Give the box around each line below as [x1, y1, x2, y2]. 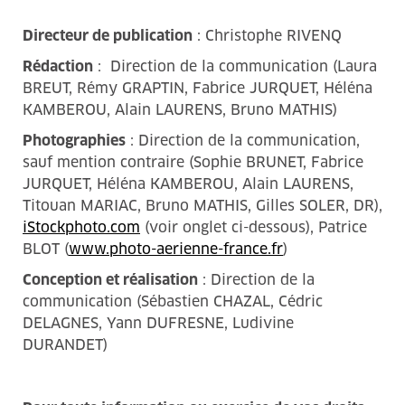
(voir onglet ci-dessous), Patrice [140, 217, 367, 237]
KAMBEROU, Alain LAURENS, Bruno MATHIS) [23, 99, 337, 119]
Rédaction [23, 56, 93, 76]
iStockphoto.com [23, 217, 140, 237]
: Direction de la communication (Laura [93, 56, 377, 76]
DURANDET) [23, 334, 108, 354]
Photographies [23, 130, 126, 150]
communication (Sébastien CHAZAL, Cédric [23, 291, 323, 311]
